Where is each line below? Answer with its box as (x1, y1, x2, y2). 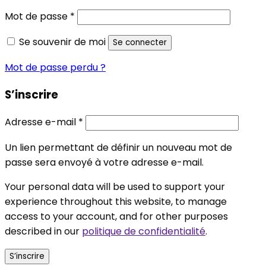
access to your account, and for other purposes (5, 209, 228, 223)
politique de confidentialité (82, 224, 205, 238)
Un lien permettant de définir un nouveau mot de (5, 140, 232, 154)
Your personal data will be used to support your (5, 179, 225, 194)
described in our (5, 224, 82, 238)
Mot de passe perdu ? (5, 61, 106, 75)
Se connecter (113, 37, 167, 49)
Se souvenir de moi (19, 35, 106, 49)
